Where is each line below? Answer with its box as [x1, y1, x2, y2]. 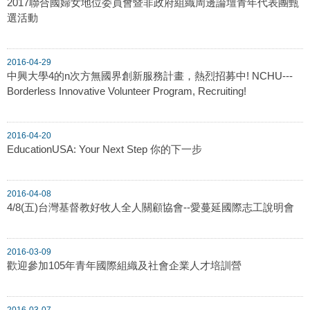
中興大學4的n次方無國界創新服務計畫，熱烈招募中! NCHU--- [7, 69, 293, 82]
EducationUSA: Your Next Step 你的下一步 [7, 143, 202, 155]
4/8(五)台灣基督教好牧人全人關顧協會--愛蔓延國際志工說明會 [7, 201, 294, 213]
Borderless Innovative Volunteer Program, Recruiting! [7, 84, 246, 97]
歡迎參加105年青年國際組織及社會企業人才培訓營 [7, 259, 241, 271]
